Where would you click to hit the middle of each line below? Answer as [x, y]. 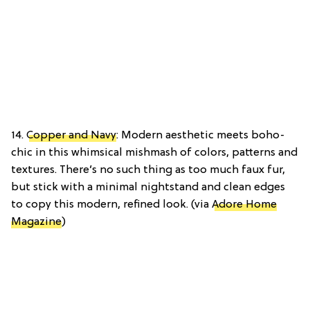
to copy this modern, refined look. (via [111, 204]
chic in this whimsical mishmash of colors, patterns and [154, 153]
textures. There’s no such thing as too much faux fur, [148, 170]
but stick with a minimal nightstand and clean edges [148, 187]
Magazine [36, 222]
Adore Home [244, 204]
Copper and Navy [71, 135]
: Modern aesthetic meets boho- [201, 135]
